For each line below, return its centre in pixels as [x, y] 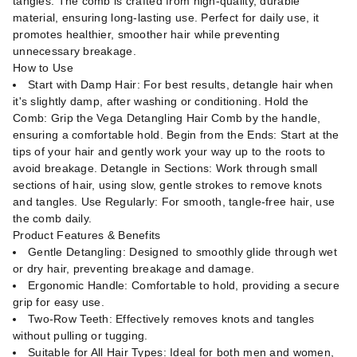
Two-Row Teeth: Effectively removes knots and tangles [171, 319]
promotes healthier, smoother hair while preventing [146, 34]
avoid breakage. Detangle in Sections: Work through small [165, 168]
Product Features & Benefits [87, 235]
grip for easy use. [59, 302]
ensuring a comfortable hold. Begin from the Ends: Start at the [176, 135]
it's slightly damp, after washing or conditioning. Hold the [161, 101]
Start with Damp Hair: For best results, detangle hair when [181, 84]
